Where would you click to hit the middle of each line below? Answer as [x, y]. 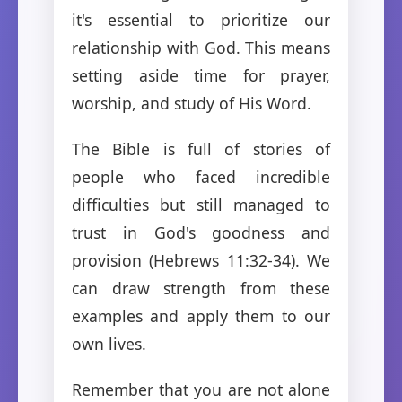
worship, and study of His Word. [192, 103]
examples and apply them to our [201, 315]
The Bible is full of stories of [201, 149]
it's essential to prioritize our [201, 19]
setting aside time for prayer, [201, 75]
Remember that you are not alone [201, 389]
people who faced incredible [201, 176]
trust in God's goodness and [201, 232]
